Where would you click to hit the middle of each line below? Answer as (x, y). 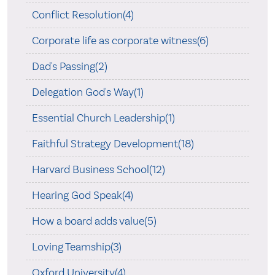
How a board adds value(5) (94, 221)
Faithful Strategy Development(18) (113, 144)
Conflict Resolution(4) (83, 15)
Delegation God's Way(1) (87, 92)
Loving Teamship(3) (76, 247)
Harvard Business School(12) (98, 169)
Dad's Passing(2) (69, 66)
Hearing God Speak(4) (82, 195)
